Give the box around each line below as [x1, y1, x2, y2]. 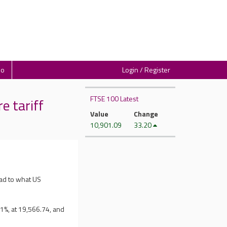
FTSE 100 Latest [90, 93, 138, 104]
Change [133, 108, 158, 119]
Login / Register [122, 64, 170, 75]
